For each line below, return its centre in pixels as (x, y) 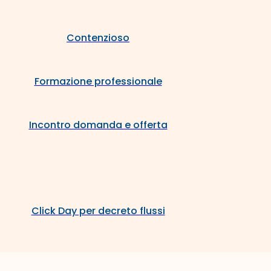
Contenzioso (98, 38)
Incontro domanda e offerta (98, 125)
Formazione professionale (98, 82)
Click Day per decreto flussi (98, 211)
